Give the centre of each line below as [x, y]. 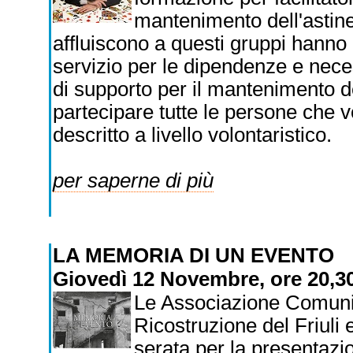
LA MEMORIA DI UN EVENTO [196, 255]
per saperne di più [133, 180]
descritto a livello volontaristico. [192, 135]
